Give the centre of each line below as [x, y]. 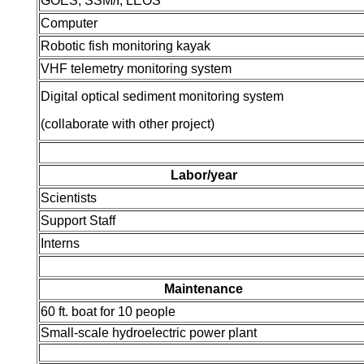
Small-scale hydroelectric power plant [149, 333]
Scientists [69, 198]
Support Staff [78, 221]
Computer [69, 23]
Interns [60, 243]
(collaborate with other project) [128, 124]
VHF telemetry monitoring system [136, 69]
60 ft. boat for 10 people [108, 312]
